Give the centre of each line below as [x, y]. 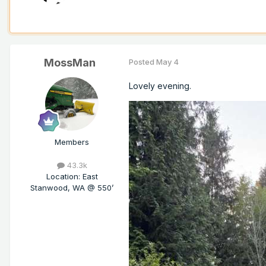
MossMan [69, 63]
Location [62, 177]
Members [72, 142]
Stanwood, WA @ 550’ [72, 188]
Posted [142, 62]
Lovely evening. [161, 86]
